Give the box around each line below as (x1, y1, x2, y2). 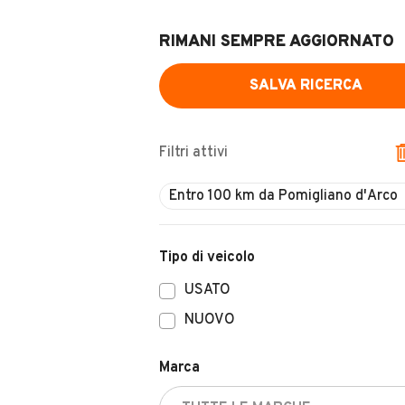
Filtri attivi (159, 144, 228, 162)
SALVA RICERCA (249, 77, 363, 95)
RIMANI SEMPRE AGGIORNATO (159, 32, 394, 52)
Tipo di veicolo (159, 249, 255, 267)
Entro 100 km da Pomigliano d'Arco (169, 187, 398, 205)
